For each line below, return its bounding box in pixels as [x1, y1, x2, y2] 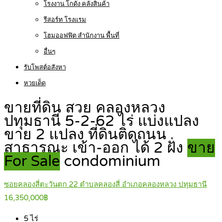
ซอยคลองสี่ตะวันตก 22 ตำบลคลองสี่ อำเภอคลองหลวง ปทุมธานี [4, 180, 207, 189]
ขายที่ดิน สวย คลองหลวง [4, 99, 166, 117]
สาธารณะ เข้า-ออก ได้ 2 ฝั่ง [4, 139, 187, 158]
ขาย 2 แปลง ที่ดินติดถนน [4, 125, 166, 144]
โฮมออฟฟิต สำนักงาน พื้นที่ [44, 32, 119, 40]
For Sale [4, 152, 60, 171]
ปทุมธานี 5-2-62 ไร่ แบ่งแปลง [4, 112, 199, 131]
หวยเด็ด [24, 79, 46, 87]
